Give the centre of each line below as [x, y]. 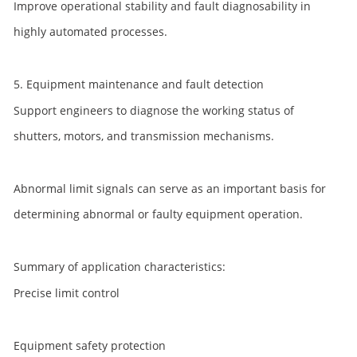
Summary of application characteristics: [120, 267]
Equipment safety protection [90, 345]
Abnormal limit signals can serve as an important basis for [170, 188]
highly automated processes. [90, 31]
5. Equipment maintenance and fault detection [139, 84]
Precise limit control [67, 293]
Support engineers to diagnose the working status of [154, 110]
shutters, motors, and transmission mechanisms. [144, 136]
